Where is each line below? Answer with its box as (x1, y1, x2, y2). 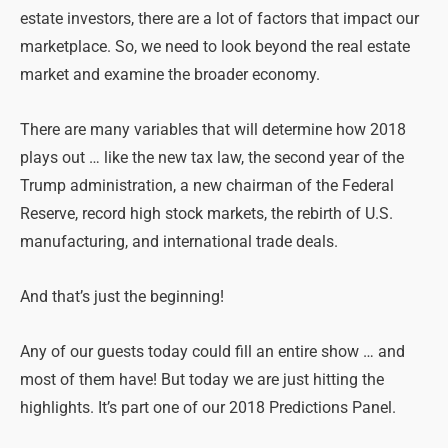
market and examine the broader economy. (20, 65, 320, 84)
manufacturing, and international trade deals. (20, 232, 338, 251)
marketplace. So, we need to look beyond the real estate (20, 37, 410, 56)
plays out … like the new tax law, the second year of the (20, 148, 404, 167)
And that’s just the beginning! (20, 287, 224, 306)
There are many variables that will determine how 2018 (20, 120, 406, 139)
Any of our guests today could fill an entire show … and (20, 343, 405, 362)
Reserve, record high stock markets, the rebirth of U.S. (20, 204, 393, 223)
